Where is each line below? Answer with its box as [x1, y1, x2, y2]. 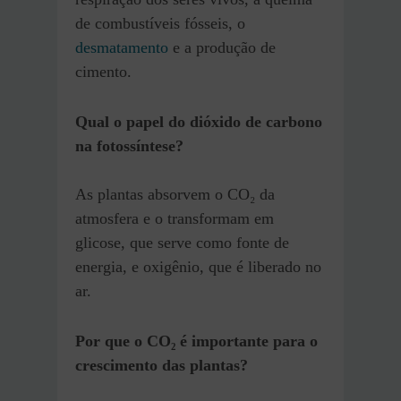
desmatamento [75, 38, 168, 56]
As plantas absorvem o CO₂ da [75, 184, 275, 203]
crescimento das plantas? [75, 355, 248, 374]
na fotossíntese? [75, 136, 183, 155]
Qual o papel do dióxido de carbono [75, 112, 322, 131]
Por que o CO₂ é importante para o [75, 331, 318, 350]
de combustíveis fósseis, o [75, 13, 245, 32]
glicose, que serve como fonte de [75, 233, 289, 252]
